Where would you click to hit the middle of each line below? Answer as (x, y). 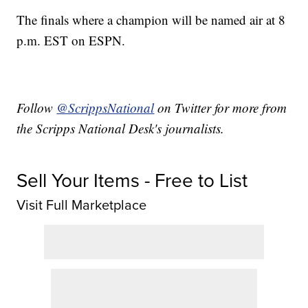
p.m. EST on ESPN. (71, 41)
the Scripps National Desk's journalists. (121, 129)
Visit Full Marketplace (82, 205)
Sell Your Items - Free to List (132, 181)
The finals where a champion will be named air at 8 (151, 20)
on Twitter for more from (221, 108)
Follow (37, 108)
